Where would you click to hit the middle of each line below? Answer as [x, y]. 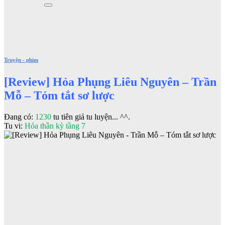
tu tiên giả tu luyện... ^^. [91, 117]
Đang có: [20, 117]
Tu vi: [14, 126]
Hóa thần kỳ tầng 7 [55, 126]
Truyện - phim [21, 60]
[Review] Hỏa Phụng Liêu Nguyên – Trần [110, 82]
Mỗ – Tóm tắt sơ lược [59, 95]
